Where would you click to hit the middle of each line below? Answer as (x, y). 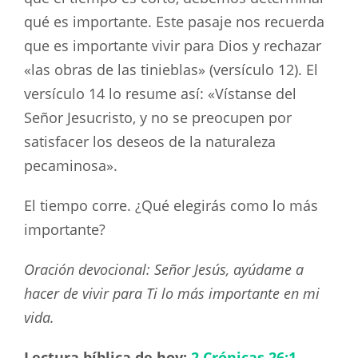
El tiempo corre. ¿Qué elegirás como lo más (171, 205)
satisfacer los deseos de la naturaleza (150, 142)
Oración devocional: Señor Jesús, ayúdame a (164, 269)
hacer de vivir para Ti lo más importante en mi (172, 293)
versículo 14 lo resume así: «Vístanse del (160, 94)
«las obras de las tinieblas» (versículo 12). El (171, 70)
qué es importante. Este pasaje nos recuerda (174, 22)
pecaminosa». (71, 166)
